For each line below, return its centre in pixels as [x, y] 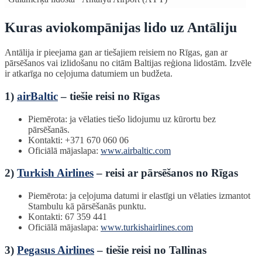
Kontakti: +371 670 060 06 [78, 140]
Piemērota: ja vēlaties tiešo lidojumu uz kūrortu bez [122, 119]
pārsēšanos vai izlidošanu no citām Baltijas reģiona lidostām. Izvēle [128, 63]
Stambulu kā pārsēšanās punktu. [87, 206]
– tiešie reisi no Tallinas [150, 250]
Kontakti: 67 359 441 [68, 217]
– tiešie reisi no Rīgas [109, 96]
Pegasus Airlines [56, 250]
